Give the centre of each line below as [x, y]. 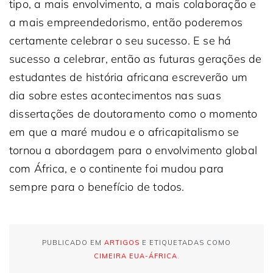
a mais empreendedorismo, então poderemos [126, 22]
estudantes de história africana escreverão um [129, 77]
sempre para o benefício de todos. [97, 187]
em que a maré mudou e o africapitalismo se [124, 132]
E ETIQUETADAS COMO [185, 243]
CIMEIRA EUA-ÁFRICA [135, 256]
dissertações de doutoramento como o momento [133, 114]
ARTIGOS [122, 243]
